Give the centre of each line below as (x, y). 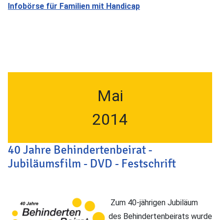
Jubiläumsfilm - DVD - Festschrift (92, 163)
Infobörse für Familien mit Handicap (74, 6)
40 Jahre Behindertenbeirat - (80, 150)
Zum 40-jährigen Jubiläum (153, 202)
